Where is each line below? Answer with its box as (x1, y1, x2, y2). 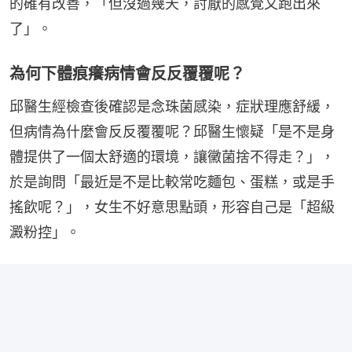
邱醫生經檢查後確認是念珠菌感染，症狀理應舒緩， (9, 98, 335, 115)
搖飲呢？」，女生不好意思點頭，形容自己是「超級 (9, 199, 335, 216)
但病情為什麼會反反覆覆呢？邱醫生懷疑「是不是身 (9, 123, 335, 141)
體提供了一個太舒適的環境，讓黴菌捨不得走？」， (9, 148, 335, 166)
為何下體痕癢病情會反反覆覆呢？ (9, 64, 245, 84)
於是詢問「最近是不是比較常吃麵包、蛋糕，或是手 (9, 174, 335, 191)
